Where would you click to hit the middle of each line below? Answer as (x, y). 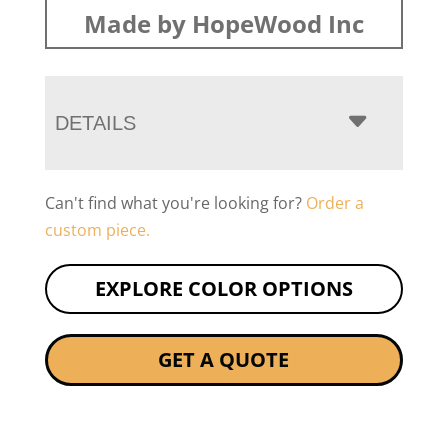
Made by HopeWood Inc (223, 24)
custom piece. (97, 230)
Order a (334, 203)
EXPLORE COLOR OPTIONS (223, 289)
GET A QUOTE (224, 360)
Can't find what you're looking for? (175, 203)
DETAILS (95, 123)
